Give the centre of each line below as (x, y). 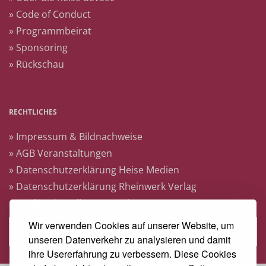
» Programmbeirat (50, 31)
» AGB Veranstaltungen (61, 153)
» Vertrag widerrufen (61, 232)
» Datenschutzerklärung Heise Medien (94, 170)
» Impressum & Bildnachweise (76, 137)
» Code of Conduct (50, 14)
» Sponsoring (38, 47)
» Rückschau (37, 64)
